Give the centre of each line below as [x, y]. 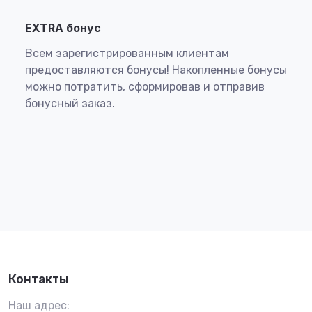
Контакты [39, 279]
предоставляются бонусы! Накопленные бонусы [156, 70]
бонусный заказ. [70, 103]
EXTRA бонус [63, 28]
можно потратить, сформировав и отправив [145, 86]
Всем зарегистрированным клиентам [127, 53]
